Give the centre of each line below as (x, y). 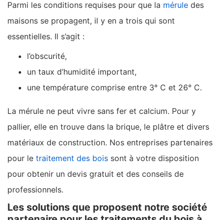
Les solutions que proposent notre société (107, 207)
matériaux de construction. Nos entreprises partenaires (110, 143)
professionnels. (35, 190)
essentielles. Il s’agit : (46, 37)
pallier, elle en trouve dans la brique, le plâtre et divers (108, 127)
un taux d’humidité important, (82, 72)
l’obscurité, (48, 56)
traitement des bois (72, 158)
